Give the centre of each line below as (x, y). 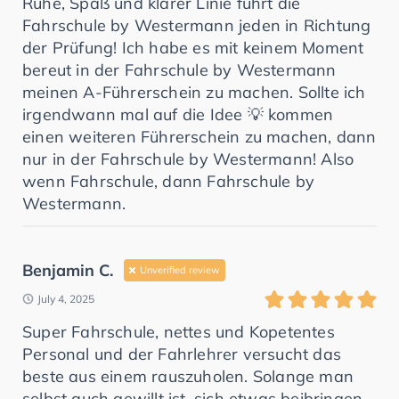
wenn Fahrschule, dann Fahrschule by (169, 181)
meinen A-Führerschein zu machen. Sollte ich (194, 92)
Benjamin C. (68, 270)
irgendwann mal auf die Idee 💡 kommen (178, 114)
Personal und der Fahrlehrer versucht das (182, 354)
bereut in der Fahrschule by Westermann (179, 69)
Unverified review (180, 269)
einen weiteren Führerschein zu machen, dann (199, 136)
